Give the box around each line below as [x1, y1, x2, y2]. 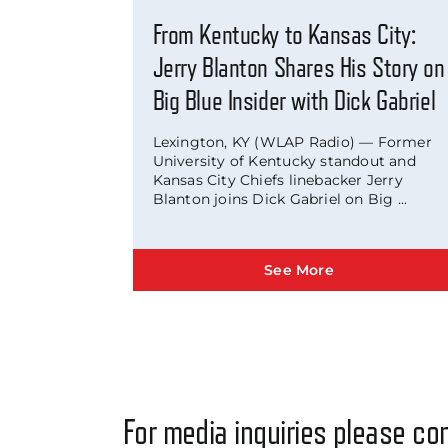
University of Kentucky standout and [152, 152, 416, 171]
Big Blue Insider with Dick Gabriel [152, 87, 436, 116]
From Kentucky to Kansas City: [152, 21, 416, 50]
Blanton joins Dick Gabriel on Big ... [152, 190, 408, 209]
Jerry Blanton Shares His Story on [152, 54, 445, 83]
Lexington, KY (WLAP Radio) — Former [152, 133, 432, 152]
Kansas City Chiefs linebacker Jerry [152, 171, 403, 190]
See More [264, 261, 334, 280]
